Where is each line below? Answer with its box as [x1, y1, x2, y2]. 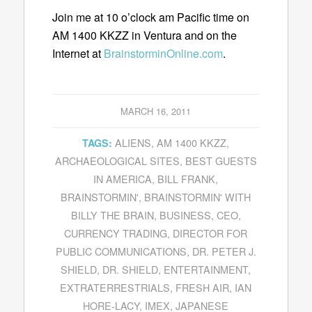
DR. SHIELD [102, 262, 159, 277]
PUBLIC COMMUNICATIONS [55, 244, 187, 259]
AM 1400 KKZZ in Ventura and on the [52, 26, 237, 43]
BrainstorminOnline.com [103, 45, 223, 61]
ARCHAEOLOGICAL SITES [54, 153, 180, 169]
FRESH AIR [175, 280, 230, 295]
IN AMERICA [93, 171, 153, 187]
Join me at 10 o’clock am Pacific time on [52, 8, 249, 25]
